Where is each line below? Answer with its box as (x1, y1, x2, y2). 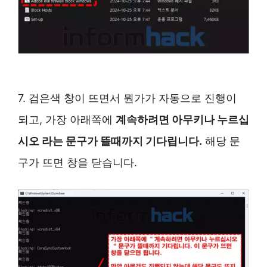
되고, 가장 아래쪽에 (18, 113, 116, 126)
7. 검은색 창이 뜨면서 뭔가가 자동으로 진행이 (18, 91, 237, 104)
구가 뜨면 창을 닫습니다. (18, 156, 137, 169)
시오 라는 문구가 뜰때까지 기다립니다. (18, 134, 202, 147)
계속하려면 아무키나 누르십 (116, 113, 249, 126)
